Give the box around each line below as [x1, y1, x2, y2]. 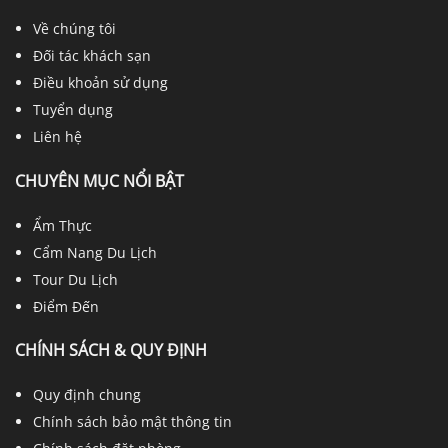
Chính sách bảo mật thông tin [33, 412, 233, 432]
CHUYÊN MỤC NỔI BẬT [15, 169, 184, 192]
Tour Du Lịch [33, 269, 119, 289]
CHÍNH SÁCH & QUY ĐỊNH [15, 339, 207, 362]
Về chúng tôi [33, 19, 117, 39]
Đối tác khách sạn [33, 46, 152, 66]
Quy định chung [33, 385, 142, 405]
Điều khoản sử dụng [33, 73, 169, 93]
